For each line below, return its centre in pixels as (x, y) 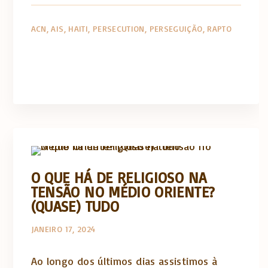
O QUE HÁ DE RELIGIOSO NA (119, 178)
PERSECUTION (118, 28)
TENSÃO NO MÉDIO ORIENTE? (123, 192)
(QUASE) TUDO (75, 206)
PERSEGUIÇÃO (176, 28)
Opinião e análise (182, 133)
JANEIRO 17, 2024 (63, 229)
